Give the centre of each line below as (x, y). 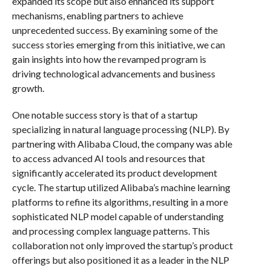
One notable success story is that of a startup (105, 114)
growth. (28, 88)
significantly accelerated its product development (114, 172)
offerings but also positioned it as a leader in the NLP (120, 260)
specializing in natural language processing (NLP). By (120, 129)
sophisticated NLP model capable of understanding (118, 216)
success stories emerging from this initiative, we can (118, 44)
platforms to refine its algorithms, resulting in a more (120, 201)
